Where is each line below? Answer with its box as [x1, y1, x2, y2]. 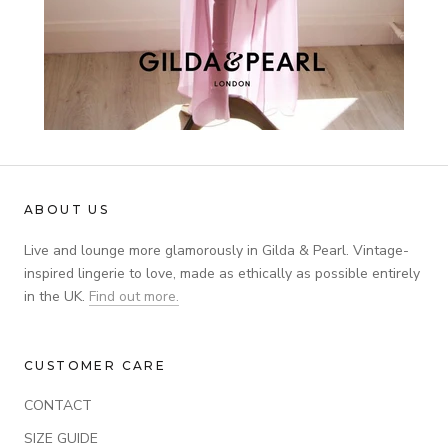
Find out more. [89, 286, 179, 306]
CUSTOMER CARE [24, 357, 167, 373]
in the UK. [24, 286, 89, 306]
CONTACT [24, 395, 92, 415]
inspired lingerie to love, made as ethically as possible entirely [24, 263, 420, 283]
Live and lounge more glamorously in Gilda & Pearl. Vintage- [24, 240, 409, 260]
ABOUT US [24, 201, 110, 217]
